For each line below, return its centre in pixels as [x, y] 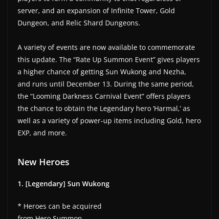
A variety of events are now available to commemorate [106, 47]
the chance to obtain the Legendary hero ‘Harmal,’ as [104, 108]
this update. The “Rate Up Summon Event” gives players [109, 59]
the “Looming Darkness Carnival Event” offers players [104, 96]
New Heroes [44, 162]
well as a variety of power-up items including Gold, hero [109, 120]
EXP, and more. [42, 132]
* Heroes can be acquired [60, 206]
